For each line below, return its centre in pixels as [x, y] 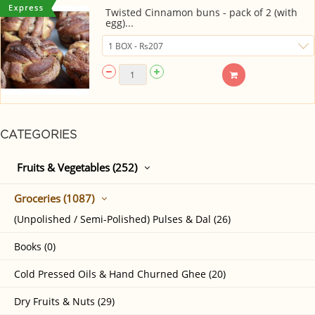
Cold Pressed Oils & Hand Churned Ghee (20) [120, 274]
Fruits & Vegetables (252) [77, 168]
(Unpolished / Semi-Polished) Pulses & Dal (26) [122, 219]
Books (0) [35, 247]
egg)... [119, 23]
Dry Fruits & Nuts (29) [64, 302]
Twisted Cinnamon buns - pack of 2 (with [201, 12]
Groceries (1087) [54, 199]
